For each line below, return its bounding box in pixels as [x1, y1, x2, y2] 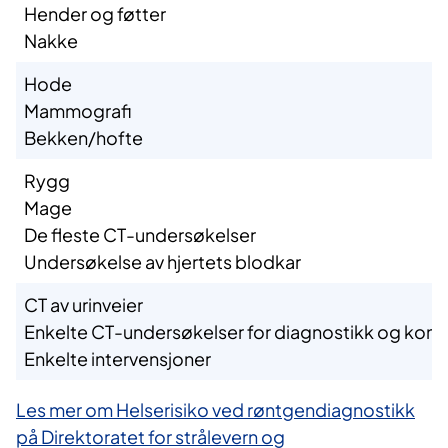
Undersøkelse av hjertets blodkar [24, 250, 301, 274]
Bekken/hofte [24, 126, 143, 150]
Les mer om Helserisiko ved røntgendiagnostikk [16, 398, 415, 422]
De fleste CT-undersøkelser [24, 223, 256, 247]
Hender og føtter [24, 2, 166, 26]
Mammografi [24, 99, 131, 123]
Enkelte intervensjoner [24, 347, 211, 371]
